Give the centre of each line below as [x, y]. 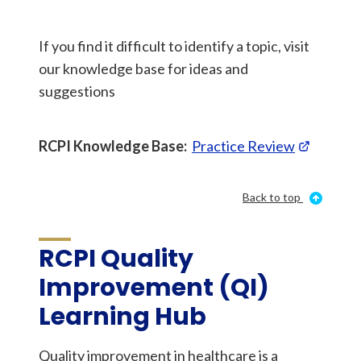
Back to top [272, 197]
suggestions [77, 91]
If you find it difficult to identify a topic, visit [174, 46]
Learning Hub [122, 317]
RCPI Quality [116, 259]
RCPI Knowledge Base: [113, 146]
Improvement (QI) [154, 288]
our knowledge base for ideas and [143, 68]
